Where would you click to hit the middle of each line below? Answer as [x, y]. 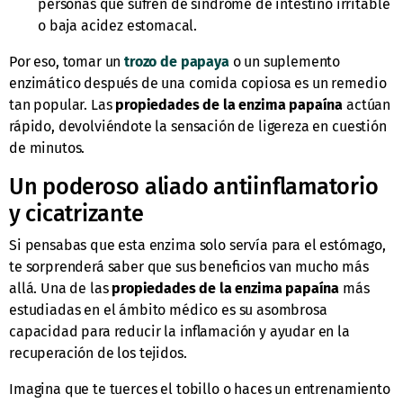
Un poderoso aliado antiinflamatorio [194, 187]
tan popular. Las [63, 105]
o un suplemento [285, 62]
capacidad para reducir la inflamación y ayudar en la [179, 332]
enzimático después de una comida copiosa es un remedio [198, 84]
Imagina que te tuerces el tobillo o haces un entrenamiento [200, 390]
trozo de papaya [177, 62]
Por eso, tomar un [67, 62]
